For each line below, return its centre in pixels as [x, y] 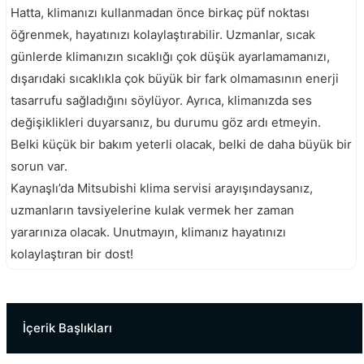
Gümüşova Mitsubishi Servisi [69, 283]
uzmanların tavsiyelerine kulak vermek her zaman [152, 210]
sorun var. [39, 166]
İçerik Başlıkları [67, 327]
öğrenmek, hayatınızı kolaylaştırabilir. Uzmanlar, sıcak [163, 34]
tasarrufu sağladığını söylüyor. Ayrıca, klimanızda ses [161, 100]
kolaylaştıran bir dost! [72, 253]
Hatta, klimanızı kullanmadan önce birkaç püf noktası [160, 12]
